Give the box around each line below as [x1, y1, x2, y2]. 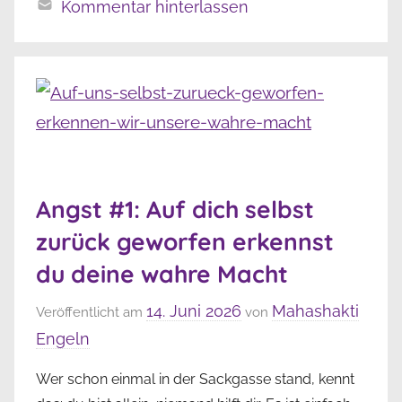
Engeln [36, 329, 90, 349]
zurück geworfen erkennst [36, 226, 334, 257]
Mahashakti [272, 301, 359, 321]
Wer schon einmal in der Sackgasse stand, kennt [36, 371, 354, 389]
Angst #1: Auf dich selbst [36, 194, 314, 224]
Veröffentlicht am [36, 304, 146, 321]
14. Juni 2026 [146, 301, 241, 321]
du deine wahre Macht [36, 258, 288, 289]
